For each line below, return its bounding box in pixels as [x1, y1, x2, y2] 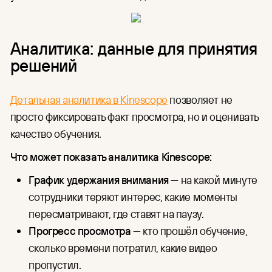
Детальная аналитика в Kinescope [10, 92, 168, 107]
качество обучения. [10, 126, 101, 141]
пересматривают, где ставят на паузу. [29, 206, 204, 221]
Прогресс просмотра [29, 223, 134, 238]
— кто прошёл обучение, [133, 223, 248, 238]
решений [10, 54, 77, 76]
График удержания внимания [29, 172, 169, 187]
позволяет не [167, 92, 233, 107]
